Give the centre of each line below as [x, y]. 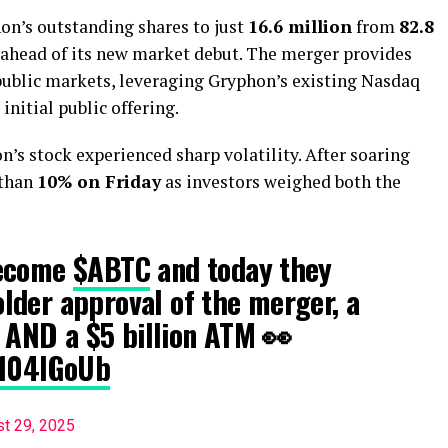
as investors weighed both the [281, 181]
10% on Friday [99, 181]
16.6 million [300, 26]
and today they [241, 268]
